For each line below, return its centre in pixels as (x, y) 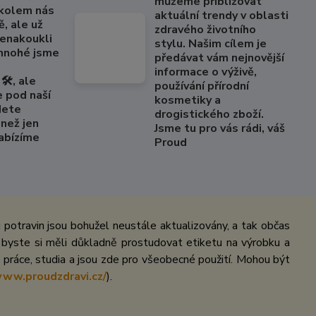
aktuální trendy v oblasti (222, 16)
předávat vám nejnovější (220, 58)
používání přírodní (202, 86)
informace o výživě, (206, 72)
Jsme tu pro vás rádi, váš (220, 128)
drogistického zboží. (209, 114)
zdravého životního (206, 30)
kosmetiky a (188, 100)
